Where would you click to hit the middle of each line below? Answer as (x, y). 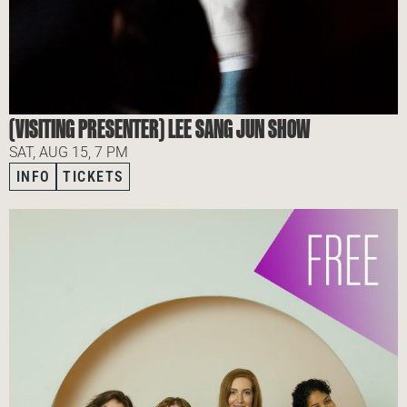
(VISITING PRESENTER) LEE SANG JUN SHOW (159, 129)
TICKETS (94, 177)
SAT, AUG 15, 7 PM (69, 153)
